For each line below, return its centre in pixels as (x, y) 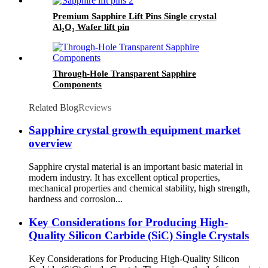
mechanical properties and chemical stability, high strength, (139, 188)
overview (51, 144)
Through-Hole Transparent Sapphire (124, 73)
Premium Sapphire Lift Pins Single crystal (135, 16)
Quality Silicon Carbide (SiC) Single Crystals (139, 235)
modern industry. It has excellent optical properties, (124, 178)
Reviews (95, 107)
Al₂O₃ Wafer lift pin (91, 27)
